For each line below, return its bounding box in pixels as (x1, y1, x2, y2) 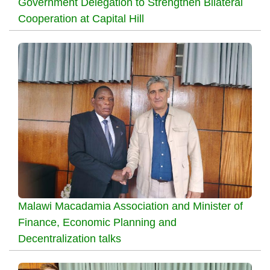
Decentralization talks (18, 233, 121, 245)
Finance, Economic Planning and (18, 216, 177, 229)
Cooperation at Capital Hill (18, 12, 144, 25)
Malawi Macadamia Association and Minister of (18, 200, 243, 213)
